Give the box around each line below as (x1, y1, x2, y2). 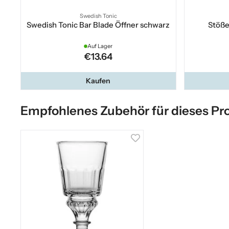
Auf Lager (87, 42, 113, 50)
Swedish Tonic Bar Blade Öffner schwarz (27, 20, 170, 30)
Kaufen (86, 76, 111, 86)
